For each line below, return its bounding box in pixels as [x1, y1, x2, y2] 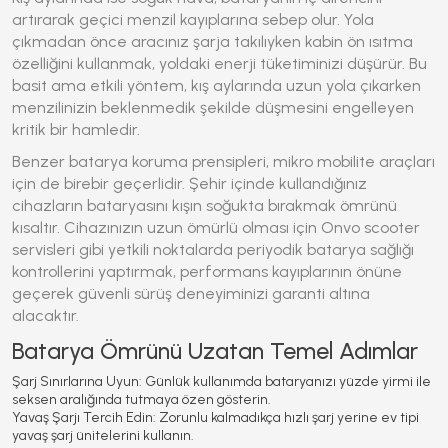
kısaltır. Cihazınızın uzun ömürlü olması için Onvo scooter [12, 218, 420, 237]
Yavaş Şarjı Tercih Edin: [12, 409, 156, 426]
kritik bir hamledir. [12, 120, 140, 139]
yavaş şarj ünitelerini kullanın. [12, 427, 194, 444]
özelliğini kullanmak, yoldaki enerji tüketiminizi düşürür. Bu [12, 54, 427, 73]
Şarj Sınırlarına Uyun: [12, 373, 142, 390]
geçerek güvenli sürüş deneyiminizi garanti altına [12, 284, 370, 303]
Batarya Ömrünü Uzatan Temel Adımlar [12, 337, 418, 365]
